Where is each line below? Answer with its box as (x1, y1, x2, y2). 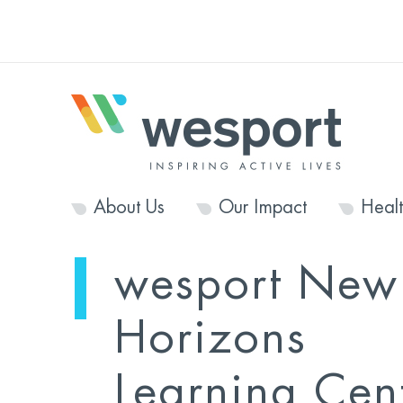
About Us (93, 198, 165, 217)
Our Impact (218, 198, 307, 217)
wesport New (113, 262, 399, 307)
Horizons (113, 316, 307, 361)
